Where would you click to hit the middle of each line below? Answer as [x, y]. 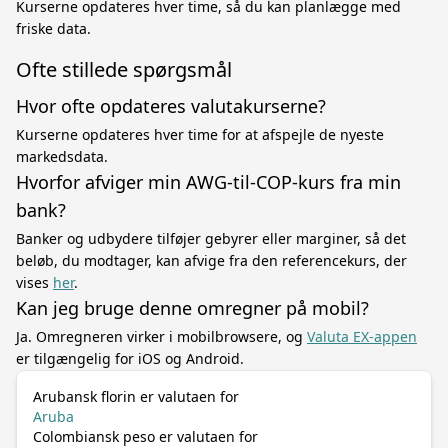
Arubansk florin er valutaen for [136, 396]
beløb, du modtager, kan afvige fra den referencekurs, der [211, 260]
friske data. [53, 28]
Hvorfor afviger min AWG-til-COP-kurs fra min [208, 182]
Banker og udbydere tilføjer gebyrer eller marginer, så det [211, 238]
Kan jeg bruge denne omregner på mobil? [192, 308]
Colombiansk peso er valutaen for [145, 436]
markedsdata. [62, 156]
